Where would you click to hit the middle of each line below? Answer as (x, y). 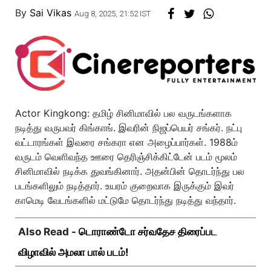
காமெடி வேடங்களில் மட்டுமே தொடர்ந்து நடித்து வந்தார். (126, 200)
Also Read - (48, 231)
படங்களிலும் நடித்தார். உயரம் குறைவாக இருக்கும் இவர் (125, 185)
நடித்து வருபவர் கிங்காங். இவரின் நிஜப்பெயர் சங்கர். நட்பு (129, 127)
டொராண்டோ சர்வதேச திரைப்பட (148, 231)
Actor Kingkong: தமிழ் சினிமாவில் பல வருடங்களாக (123, 113)
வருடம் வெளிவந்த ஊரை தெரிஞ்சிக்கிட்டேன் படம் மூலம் (126, 156)
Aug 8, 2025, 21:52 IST (113, 14)
